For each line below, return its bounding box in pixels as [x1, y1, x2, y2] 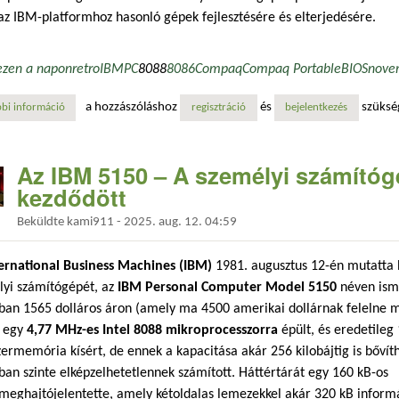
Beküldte [17, 216, 67, 230]
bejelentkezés [285, 102, 348, 114]
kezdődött [17, 181, 126, 215]
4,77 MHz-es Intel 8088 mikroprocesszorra [27, 322, 278, 338]
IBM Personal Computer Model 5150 [118, 280, 337, 295]
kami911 [67, 216, 114, 230]
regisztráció [191, 102, 246, 114]
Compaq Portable [242, 61, 342, 77]
